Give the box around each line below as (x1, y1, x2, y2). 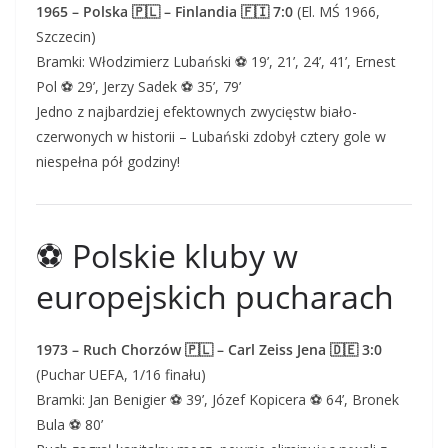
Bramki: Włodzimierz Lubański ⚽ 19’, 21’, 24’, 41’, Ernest (36, 52, 396, 71)
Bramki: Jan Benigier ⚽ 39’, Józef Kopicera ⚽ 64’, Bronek (36, 390, 399, 409)
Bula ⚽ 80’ (36, 415, 103, 434)
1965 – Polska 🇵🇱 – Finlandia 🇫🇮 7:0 (36, 2, 293, 21)
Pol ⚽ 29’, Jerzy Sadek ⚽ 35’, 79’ (36, 77, 241, 96)
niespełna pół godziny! (36, 152, 180, 171)
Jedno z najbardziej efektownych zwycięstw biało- (36, 102, 357, 121)
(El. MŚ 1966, (293, 2, 380, 21)
